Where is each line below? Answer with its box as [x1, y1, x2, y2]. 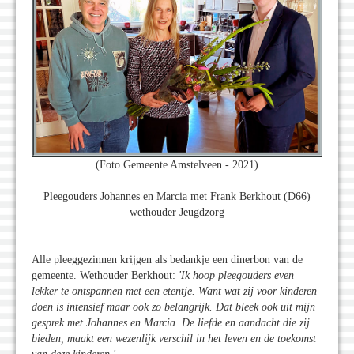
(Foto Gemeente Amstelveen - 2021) [96, 158, 258, 171]
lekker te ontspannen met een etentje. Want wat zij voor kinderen [32, 284, 317, 297]
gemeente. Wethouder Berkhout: [32, 269, 179, 281]
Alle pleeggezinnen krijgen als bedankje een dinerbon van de [32, 253, 303, 265]
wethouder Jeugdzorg [130, 205, 224, 218]
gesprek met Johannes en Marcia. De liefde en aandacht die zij [32, 316, 310, 329]
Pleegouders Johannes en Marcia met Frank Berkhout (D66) [43, 190, 311, 202]
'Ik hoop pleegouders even [179, 269, 294, 281]
